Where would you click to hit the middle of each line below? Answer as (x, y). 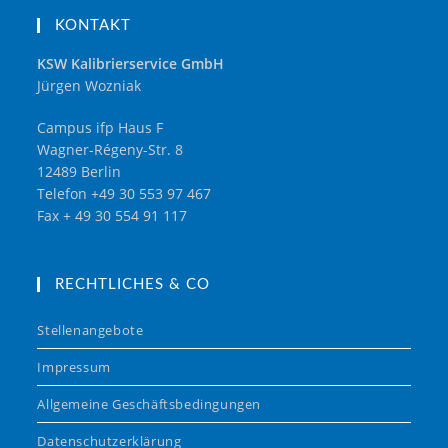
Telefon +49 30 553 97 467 (124, 193)
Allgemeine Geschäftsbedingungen (149, 403)
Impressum (74, 366)
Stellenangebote (90, 329)
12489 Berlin (79, 171)
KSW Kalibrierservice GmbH (131, 63)
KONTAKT (93, 25)
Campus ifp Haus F (100, 127)
